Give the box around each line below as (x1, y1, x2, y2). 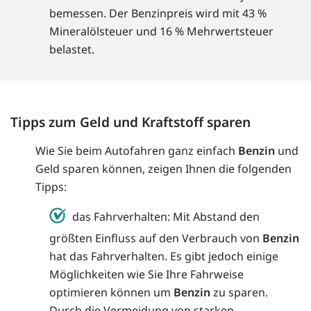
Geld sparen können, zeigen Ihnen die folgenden (35, 161, 292, 177)
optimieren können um (49, 285, 174, 301)
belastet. (49, 42, 94, 58)
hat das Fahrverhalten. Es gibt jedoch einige (49, 249, 278, 264)
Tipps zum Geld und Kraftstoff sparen (10, 112, 251, 132)
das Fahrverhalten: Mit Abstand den (72, 209, 260, 225)
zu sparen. (210, 285, 268, 301)
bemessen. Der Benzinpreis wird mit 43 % (49, 6, 267, 22)
